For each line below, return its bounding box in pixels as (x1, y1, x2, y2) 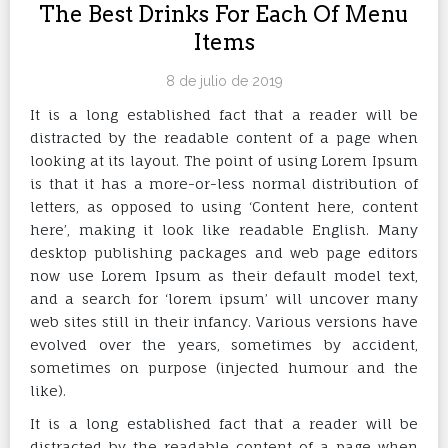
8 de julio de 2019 (165, 72, 283, 89)
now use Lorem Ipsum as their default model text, (30, 266, 418, 284)
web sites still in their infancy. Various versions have (30, 312, 418, 330)
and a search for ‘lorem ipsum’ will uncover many (30, 289, 418, 307)
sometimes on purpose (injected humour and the (30, 358, 418, 376)
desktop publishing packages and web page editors (30, 243, 418, 261)
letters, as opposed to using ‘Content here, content (30, 197, 418, 215)
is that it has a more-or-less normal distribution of (30, 174, 418, 192)
